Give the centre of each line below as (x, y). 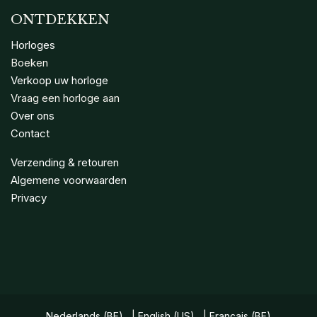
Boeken (29, 63)
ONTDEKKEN (60, 20)
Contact (30, 134)
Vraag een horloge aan (65, 98)
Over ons (33, 116)
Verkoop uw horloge (59, 81)
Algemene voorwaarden (69, 180)
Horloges (33, 45)
